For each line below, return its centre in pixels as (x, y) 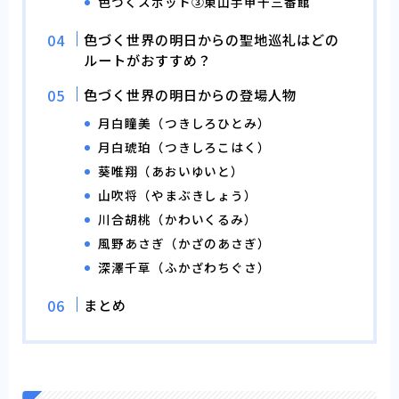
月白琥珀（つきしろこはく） (184, 147)
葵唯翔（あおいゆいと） (171, 171)
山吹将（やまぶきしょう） (178, 195)
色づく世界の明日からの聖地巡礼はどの (212, 39)
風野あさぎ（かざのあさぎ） (184, 243)
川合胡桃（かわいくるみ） (178, 219)
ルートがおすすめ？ (148, 59)
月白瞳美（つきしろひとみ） (184, 122)
